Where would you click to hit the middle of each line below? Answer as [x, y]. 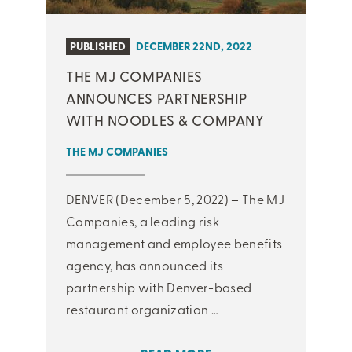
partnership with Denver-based [159, 286]
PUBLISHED [98, 46]
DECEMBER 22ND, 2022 [194, 46]
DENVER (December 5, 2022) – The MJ [175, 198]
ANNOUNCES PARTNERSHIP [157, 97]
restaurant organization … [142, 308]
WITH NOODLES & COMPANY [165, 119]
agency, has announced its [145, 264]
